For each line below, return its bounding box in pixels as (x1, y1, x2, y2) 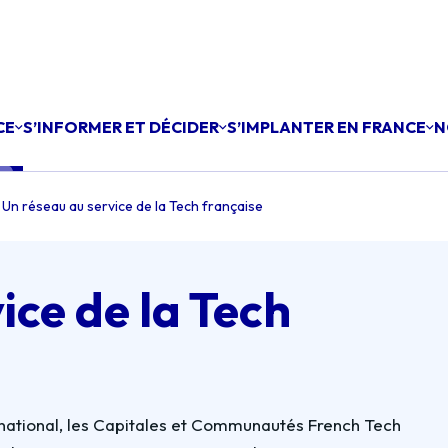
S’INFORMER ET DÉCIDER (23, 117, 219, 137)
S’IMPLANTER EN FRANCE (227, 117, 426, 137)
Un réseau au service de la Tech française (2, 197, 263, 215)
